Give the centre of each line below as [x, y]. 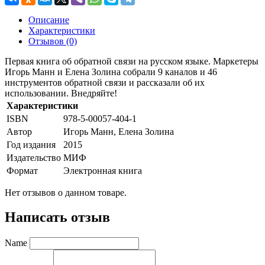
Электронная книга [103, 170]
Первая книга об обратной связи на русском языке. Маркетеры [132, 61]
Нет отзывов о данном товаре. [66, 192]
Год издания [31, 144]
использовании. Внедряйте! [61, 93]
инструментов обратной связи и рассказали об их [105, 82]
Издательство [34, 157]
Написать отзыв [57, 217]
